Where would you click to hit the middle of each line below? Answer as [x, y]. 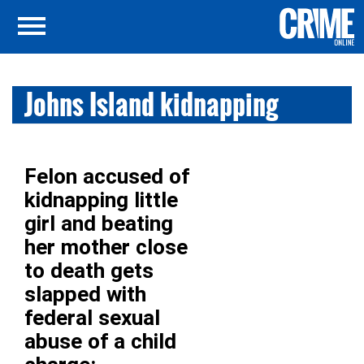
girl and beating [99, 223]
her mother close [106, 247]
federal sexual [92, 318]
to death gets [89, 271]
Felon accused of [107, 176]
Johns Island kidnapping [152, 104]
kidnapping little [101, 200]
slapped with [85, 294]
